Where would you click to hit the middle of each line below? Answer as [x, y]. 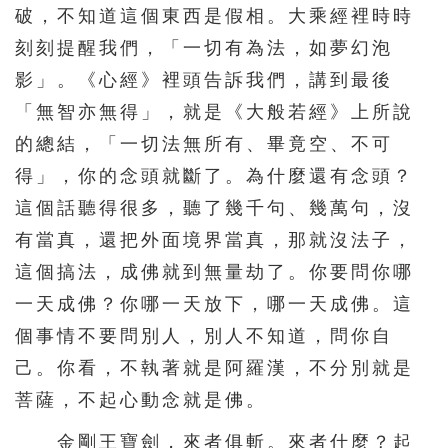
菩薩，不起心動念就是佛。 [141, 400]
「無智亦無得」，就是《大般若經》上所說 [214, 112]
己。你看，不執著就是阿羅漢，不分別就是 [214, 368]
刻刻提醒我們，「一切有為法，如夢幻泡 [204, 48]
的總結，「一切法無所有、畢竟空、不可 [204, 144]
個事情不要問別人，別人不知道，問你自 [204, 336]
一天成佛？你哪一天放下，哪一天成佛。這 [214, 304]
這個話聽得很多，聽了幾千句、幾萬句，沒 [214, 208]
